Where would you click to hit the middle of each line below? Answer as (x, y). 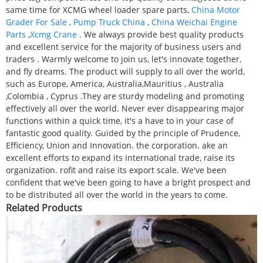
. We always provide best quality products (160, 34)
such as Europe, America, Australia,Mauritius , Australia (115, 83)
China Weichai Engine (194, 22)
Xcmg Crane (53, 34)
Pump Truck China (109, 22)
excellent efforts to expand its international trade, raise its (120, 157)
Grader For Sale (36, 22)
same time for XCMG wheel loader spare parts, (99, 9)
